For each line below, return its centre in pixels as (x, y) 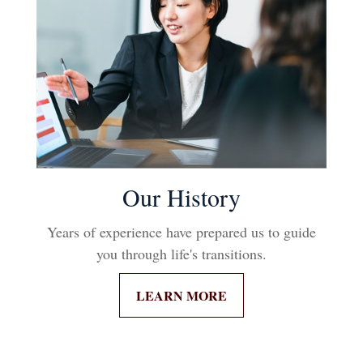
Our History (181, 196)
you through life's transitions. (181, 253)
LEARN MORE (181, 295)
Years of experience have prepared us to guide (181, 231)
